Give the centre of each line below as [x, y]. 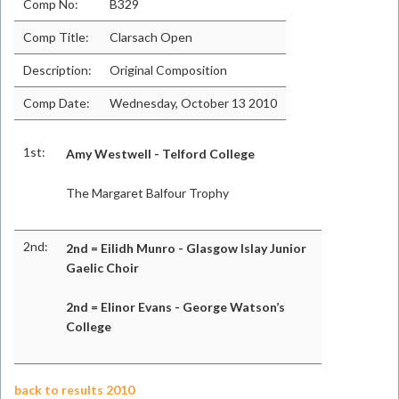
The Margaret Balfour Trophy [147, 193]
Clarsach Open [151, 37]
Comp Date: [57, 103]
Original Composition [168, 70]
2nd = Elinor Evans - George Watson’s [175, 307]
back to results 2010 [74, 390]
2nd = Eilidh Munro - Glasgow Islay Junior [186, 248]
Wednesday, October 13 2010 [193, 103]
